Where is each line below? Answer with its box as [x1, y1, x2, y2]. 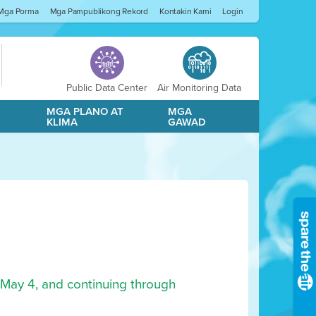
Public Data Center [66, 80, 148, 95]
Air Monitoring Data [157, 80, 242, 95]
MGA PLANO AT [47, 104, 124, 119]
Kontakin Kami [159, 5, 212, 18]
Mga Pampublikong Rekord [49, 5, 148, 18]
